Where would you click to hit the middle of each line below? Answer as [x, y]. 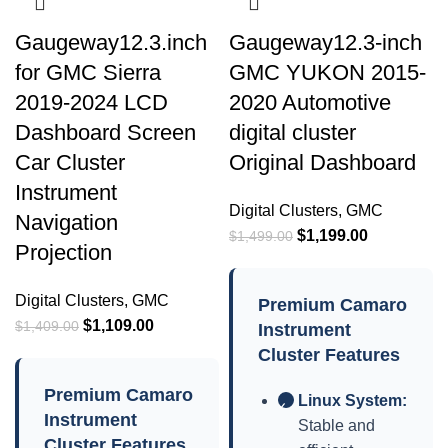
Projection [63, 252]
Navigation [66, 222]
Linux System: [352, 400]
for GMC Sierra [88, 72]
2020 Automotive [310, 102]
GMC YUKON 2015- [327, 72]
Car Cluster [70, 162]
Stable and [336, 425]
